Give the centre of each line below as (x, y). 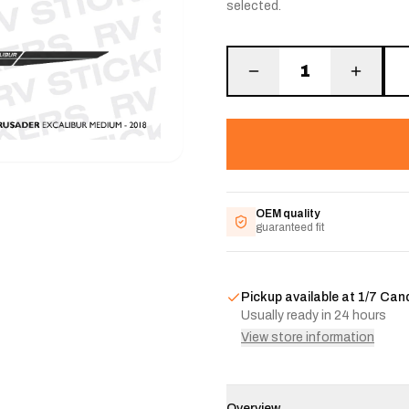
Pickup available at (299, 297)
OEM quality (288, 214)
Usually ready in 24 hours (314, 315)
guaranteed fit (290, 227)
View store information (308, 337)
